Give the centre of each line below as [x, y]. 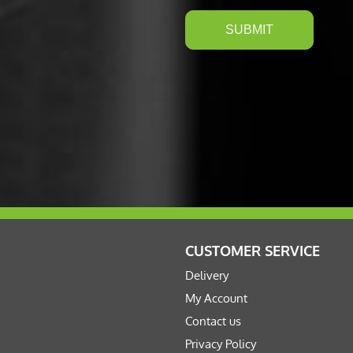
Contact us [214, 321]
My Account [217, 299]
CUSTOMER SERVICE [253, 251]
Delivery [207, 276]
